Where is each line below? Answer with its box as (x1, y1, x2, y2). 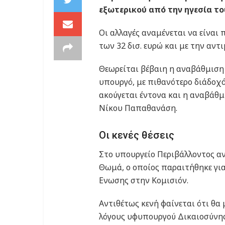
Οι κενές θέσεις (99, 129, 174, 142)
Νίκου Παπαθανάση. (99, 102, 177, 114)
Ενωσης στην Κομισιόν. (99, 175, 188, 186)
